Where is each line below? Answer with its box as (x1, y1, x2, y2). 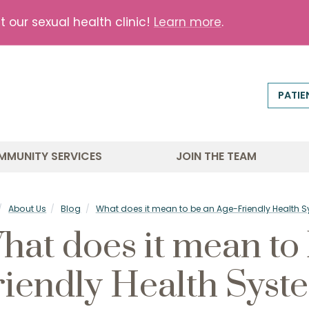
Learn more (153, 13, 221, 30)
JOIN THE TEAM (176, 148, 257, 165)
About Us (8, 203, 47, 215)
